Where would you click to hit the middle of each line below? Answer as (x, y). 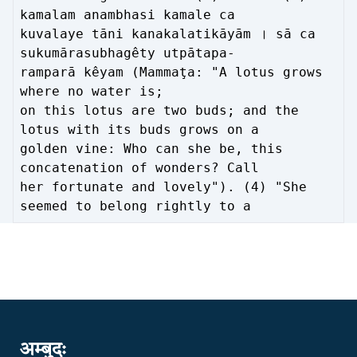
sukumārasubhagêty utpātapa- (127, 53)
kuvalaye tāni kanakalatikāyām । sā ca (168, 34)
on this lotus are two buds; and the (159, 110)
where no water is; (92, 91)
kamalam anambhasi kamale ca (127, 15)
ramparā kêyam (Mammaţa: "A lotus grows (171, 72)
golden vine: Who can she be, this (151, 149)
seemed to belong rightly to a (135, 206)
